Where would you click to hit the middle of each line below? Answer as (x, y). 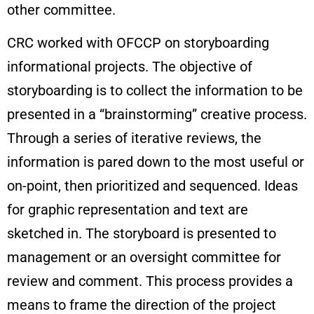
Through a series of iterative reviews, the (134, 138)
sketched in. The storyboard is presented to (142, 233)
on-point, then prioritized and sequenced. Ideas (152, 185)
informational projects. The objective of (130, 66)
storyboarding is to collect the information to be (155, 90)
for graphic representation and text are (128, 209)
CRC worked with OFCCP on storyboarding (138, 42)
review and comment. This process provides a (150, 281)
